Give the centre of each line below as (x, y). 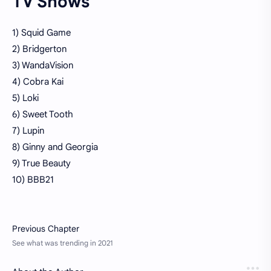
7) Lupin (28, 130)
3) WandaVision (43, 65)
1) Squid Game (41, 32)
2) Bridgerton (39, 49)
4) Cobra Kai (38, 81)
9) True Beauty (41, 163)
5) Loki (25, 98)
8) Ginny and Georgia (55, 147)
